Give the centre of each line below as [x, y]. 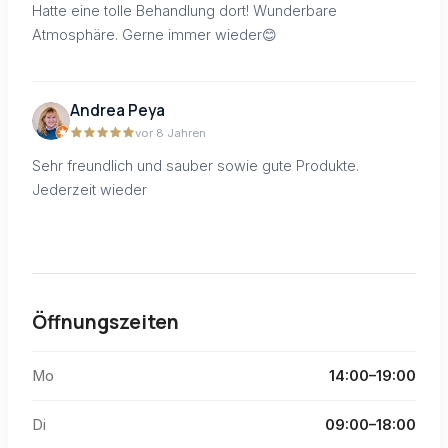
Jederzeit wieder [89, 190]
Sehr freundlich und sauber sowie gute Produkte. [195, 166]
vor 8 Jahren [170, 133]
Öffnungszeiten [105, 321]
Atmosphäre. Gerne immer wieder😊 [154, 34]
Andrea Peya [117, 111]
